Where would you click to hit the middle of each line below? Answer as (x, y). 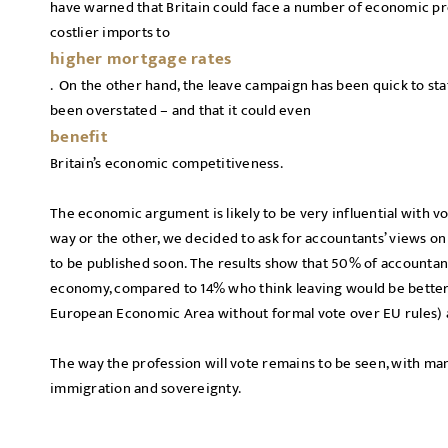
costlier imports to (110, 32)
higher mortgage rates (141, 59)
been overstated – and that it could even (180, 110)
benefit (79, 137)
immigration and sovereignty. (147, 388)
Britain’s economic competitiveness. (169, 163)
